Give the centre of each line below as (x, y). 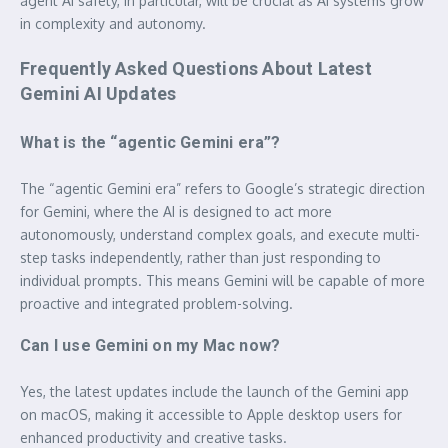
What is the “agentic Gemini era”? (150, 142)
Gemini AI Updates (98, 93)
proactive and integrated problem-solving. (156, 303)
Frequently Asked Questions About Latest (196, 68)
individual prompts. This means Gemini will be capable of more (222, 280)
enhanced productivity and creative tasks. (153, 437)
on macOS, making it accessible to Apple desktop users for (211, 414)
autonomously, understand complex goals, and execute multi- (220, 234)
